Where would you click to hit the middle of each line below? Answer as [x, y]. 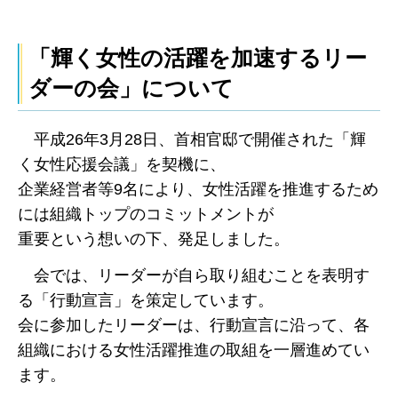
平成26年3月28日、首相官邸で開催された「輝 [199, 140]
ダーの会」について [131, 89]
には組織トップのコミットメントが [146, 215]
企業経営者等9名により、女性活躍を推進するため [198, 190]
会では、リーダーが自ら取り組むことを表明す [201, 275]
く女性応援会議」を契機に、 [122, 165]
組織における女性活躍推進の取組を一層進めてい [194, 350]
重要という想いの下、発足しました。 [156, 239]
